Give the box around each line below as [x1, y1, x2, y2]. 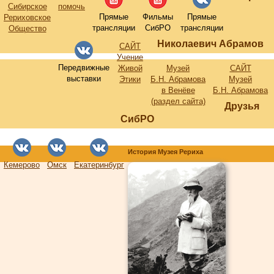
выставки [67, 74, 101, 83]
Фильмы [143, 12, 173, 21]
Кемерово [4, 160, 40, 169]
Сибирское [7, 2, 47, 11]
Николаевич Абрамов [157, 39, 264, 49]
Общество [8, 24, 46, 33]
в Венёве [161, 86, 195, 95]
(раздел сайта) [150, 97, 206, 106]
